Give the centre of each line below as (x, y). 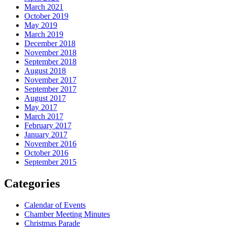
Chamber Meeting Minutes (67, 214)
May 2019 (41, 25)
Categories (32, 184)
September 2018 (50, 62)
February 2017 (48, 126)
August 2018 (45, 71)
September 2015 (50, 162)
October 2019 (46, 16)
